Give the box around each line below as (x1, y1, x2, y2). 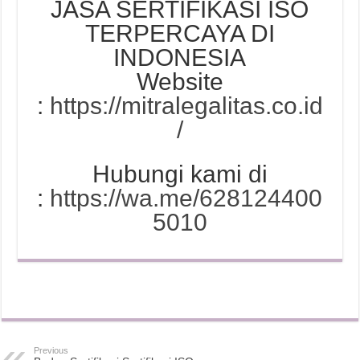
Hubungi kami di (92, 160, 268, 187)
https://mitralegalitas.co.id (49, 92, 323, 119)
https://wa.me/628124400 (50, 184, 323, 211)
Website (136, 67, 223, 95)
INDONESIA (113, 43, 247, 71)
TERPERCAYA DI (84, 19, 275, 47)
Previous (34, 345, 69, 355)
